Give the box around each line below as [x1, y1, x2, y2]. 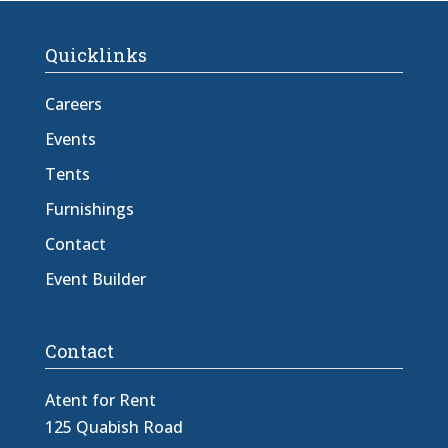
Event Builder [44, 267, 146, 290]
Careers [44, 92, 102, 115]
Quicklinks [44, 42, 147, 67]
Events [44, 127, 96, 150]
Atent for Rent [44, 389, 156, 412]
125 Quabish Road [44, 416, 183, 439]
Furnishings [44, 197, 134, 220]
